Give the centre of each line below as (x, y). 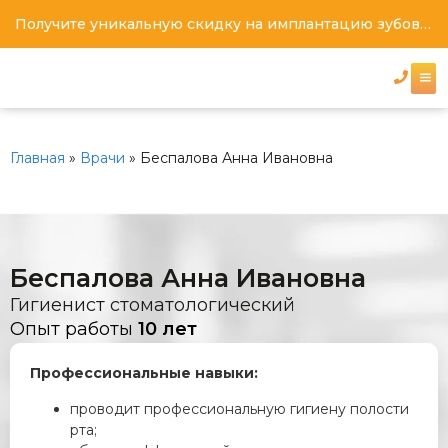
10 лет (167, 329)
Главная (37, 158)
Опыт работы (74, 329)
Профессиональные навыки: (144, 373)
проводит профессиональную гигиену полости (239, 408)
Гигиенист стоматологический (152, 305)
